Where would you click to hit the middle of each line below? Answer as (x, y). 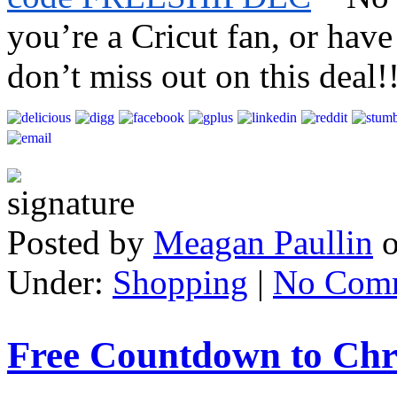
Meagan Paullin (263, 243)
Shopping (180, 283)
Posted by (80, 243)
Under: (60, 283)
